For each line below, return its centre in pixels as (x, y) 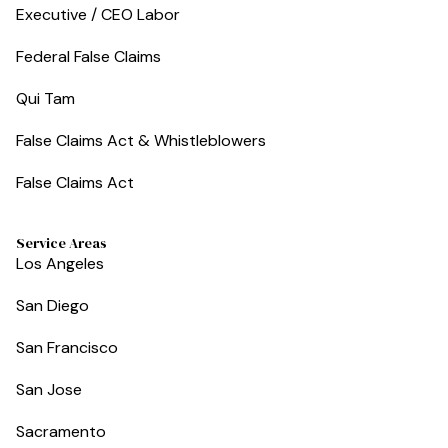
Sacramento (61, 431)
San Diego (52, 305)
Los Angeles (60, 263)
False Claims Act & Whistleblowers (141, 140)
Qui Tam (45, 98)
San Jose (49, 389)
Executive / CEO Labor (98, 14)
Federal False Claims (88, 56)
